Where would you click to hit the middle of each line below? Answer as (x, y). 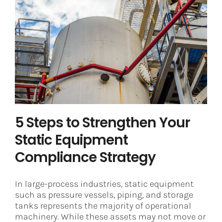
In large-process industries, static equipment (104, 184)
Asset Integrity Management (75, 64)
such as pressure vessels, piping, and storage (104, 194)
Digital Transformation (156, 64)
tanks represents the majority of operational (103, 205)
